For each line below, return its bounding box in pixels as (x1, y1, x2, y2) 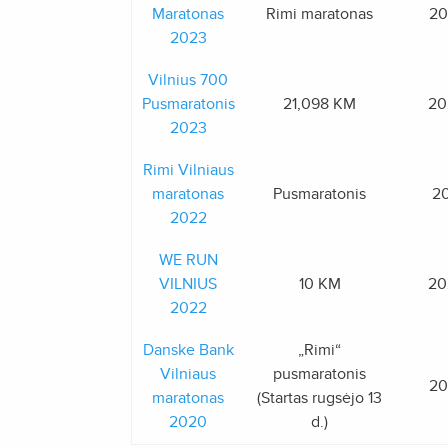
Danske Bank (142, 340, 234, 360)
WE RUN (158, 250, 218, 270)
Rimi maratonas (266, 4, 373, 24)
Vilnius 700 (148, 70, 228, 90)
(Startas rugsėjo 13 (257, 388, 382, 408)
